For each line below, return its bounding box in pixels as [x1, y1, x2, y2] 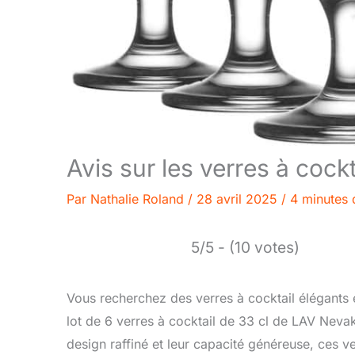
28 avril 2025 [197, 190, 281, 207]
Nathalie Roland [90, 190, 188, 207]
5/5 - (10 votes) [191, 237, 300, 257]
